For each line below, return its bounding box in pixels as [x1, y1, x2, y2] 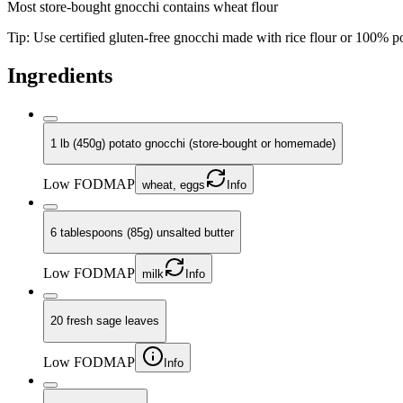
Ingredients [7, 63, 112, 87]
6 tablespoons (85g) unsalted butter [50, 225, 234, 239]
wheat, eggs [142, 178, 205, 193]
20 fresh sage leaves [50, 314, 159, 328]
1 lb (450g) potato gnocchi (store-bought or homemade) [50, 137, 336, 151]
